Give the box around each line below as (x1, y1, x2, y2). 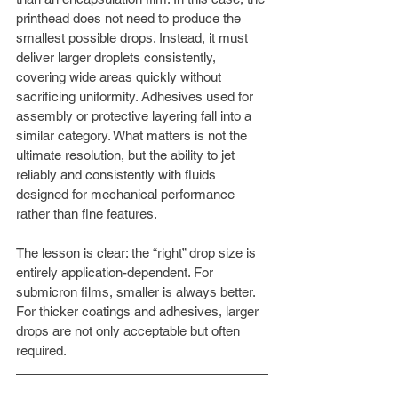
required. (16, 343, 67, 358)
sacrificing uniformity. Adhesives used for (16, 89, 257, 104)
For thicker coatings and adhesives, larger (16, 304, 262, 319)
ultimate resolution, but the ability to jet (16, 147, 238, 163)
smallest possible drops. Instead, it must (16, 30, 251, 45)
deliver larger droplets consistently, (16, 50, 219, 65)
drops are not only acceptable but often (16, 323, 243, 338)
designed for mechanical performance (16, 187, 238, 202)
